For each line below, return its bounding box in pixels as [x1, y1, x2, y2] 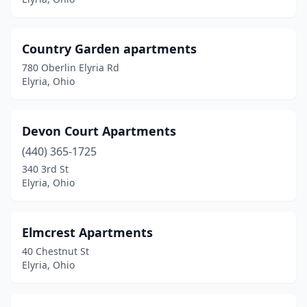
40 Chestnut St [22, 245, 89, 258]
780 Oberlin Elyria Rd [22, 61, 119, 74]
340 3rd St [22, 162, 69, 175]
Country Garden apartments [22, 40, 197, 57]
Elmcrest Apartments [22, 224, 153, 241]
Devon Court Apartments [22, 123, 176, 139]
